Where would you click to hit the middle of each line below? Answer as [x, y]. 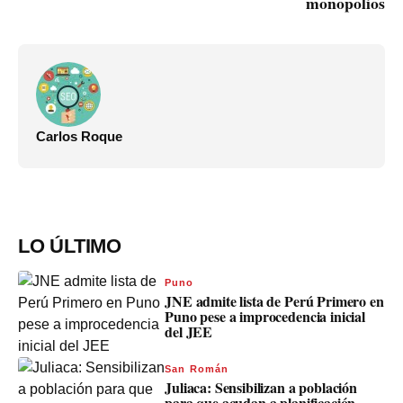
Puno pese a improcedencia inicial [265, 316]
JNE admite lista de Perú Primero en [274, 300]
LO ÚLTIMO [70, 246]
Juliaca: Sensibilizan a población [261, 387]
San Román [197, 368]
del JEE [189, 331]
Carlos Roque [79, 136]
